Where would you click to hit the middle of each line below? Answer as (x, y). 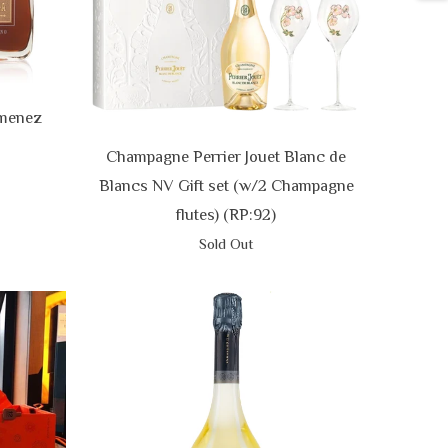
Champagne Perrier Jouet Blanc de (226, 156)
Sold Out (226, 243)
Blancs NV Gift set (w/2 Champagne (226, 185)
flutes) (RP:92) (226, 214)
